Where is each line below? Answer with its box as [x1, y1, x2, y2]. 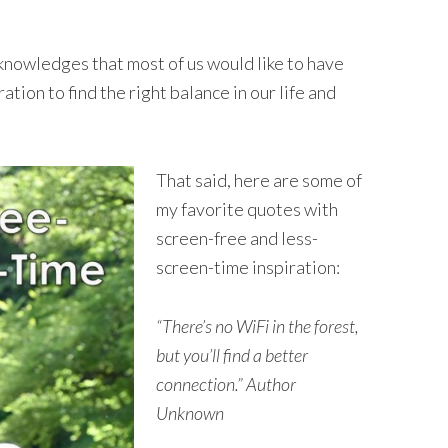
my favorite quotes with [156, 197, 338, 220]
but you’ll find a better [156, 343, 308, 366]
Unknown [156, 401, 224, 424]
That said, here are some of [156, 168, 362, 191]
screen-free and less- [156, 226, 318, 249]
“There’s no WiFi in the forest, [156, 314, 359, 337]
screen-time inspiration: [156, 255, 340, 278]
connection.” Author [156, 372, 296, 395]
